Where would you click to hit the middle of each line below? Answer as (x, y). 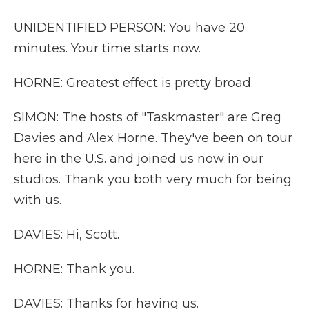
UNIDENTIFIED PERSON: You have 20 (129, 28)
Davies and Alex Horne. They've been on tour (153, 138)
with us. (38, 200)
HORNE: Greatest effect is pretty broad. (133, 83)
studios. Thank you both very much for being (153, 179)
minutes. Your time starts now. (107, 48)
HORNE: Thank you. (74, 269)
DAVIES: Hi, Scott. (67, 235)
